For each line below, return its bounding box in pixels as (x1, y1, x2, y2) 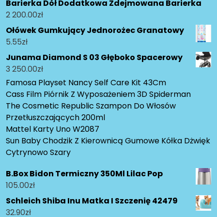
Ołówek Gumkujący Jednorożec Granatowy (6, 25, 184, 36)
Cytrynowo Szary (6, 147, 71, 158)
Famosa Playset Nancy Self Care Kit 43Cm (6, 77, 166, 89)
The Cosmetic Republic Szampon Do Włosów (6, 100, 176, 112)
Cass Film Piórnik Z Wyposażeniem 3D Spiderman (6, 89, 191, 100)
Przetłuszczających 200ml (6, 112, 105, 124)
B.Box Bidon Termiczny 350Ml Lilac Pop (6, 168, 163, 180)
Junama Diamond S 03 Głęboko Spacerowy (6, 52, 183, 63)
